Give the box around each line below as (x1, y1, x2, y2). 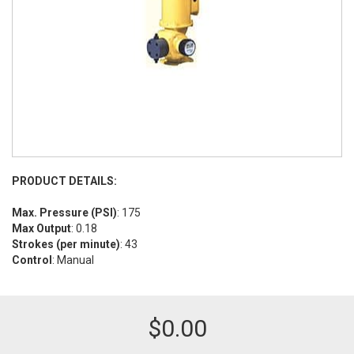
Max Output (12, 222, 71, 235)
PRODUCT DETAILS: (12, 175, 117, 187)
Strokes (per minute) (12, 238, 120, 250)
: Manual (52, 254, 94, 266)
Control (12, 254, 52, 266)
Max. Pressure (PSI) (12, 206, 117, 219)
